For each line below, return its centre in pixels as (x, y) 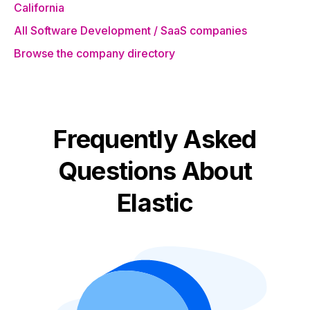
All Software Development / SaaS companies (130, 30)
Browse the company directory (94, 53)
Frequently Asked (155, 139)
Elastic (155, 203)
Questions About (155, 171)
